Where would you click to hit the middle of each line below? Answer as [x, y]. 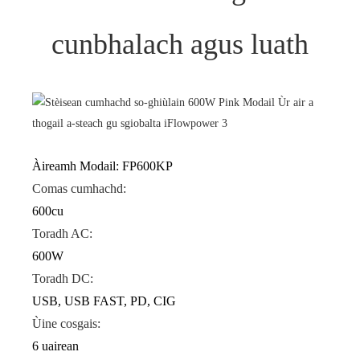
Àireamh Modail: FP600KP [102, 166]
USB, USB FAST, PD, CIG [104, 301]
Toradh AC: [62, 234]
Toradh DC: [63, 279]
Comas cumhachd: [79, 189]
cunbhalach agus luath [180, 45]
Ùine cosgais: [66, 324]
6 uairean [55, 346]
